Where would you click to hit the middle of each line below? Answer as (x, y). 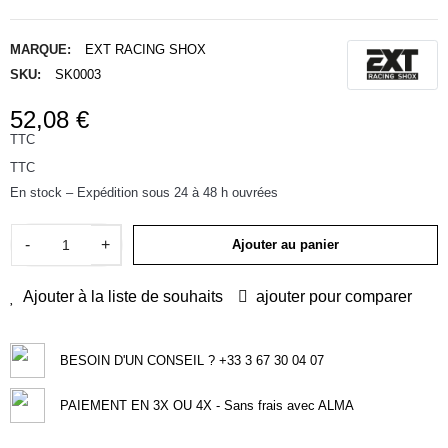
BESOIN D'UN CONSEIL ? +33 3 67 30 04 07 (192, 360)
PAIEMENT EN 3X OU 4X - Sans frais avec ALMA (207, 405)
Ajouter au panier (285, 244)
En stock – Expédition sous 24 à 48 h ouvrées (144, 192)
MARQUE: (40, 49)
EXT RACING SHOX (145, 49)
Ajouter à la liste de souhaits (123, 296)
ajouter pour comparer (334, 296)
